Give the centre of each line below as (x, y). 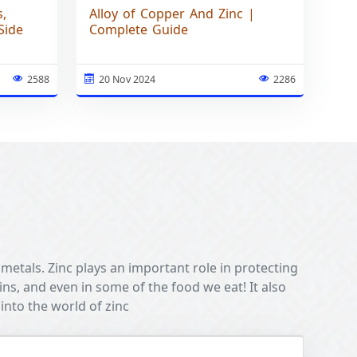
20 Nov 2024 (127, 80)
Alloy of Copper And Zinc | (173, 14)
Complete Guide (139, 30)
